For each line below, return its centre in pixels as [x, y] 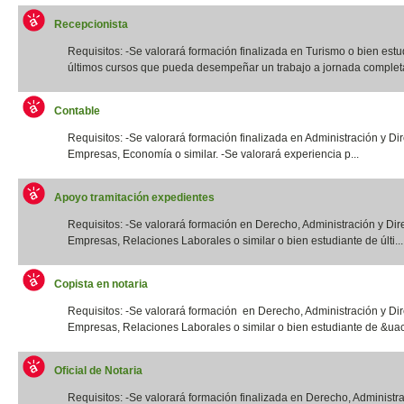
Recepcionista [91, 24]
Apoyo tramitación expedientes [134, 197]
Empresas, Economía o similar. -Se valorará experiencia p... [213, 154]
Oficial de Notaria [98, 370]
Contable [77, 110]
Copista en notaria [101, 284]
